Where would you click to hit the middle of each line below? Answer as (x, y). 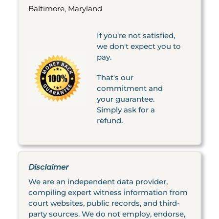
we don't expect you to (139, 46)
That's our (115, 77)
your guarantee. (126, 99)
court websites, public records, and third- (104, 203)
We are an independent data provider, (98, 182)
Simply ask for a (126, 110)
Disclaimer (48, 167)
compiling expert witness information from (108, 192)
